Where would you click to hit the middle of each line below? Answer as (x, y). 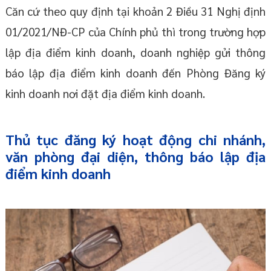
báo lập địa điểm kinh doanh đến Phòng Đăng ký (135, 72)
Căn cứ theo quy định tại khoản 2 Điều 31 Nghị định (135, 11)
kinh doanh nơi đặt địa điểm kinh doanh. (105, 93)
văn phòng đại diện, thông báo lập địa (135, 156)
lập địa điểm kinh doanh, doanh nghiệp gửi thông (135, 52)
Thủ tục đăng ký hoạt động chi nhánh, (135, 139)
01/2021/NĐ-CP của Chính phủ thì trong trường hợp (135, 31)
